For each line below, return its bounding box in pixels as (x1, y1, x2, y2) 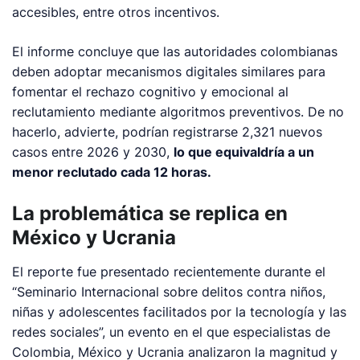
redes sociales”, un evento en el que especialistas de (12, 324, 331, 340)
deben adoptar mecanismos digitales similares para (12, 63, 326, 80)
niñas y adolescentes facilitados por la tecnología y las (12, 304, 347, 320)
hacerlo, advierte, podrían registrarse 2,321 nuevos (12, 124, 323, 140)
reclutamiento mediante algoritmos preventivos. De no (12, 104, 345, 120)
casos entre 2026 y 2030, (12, 144, 174, 160)
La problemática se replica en (12, 202, 288, 225)
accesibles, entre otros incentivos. (12, 4, 220, 20)
